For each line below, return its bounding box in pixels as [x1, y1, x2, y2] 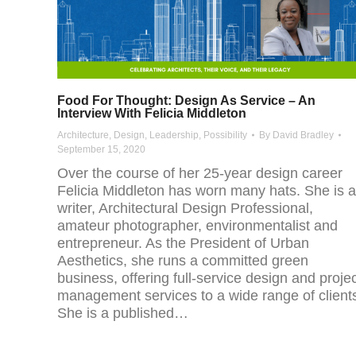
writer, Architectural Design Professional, [57, 200, 313, 217]
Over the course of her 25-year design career [57, 165, 342, 182]
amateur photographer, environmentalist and [57, 218, 338, 234]
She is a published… [57, 305, 188, 322]
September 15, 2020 [57, 144, 145, 156]
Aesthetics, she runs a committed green [57, 253, 308, 269]
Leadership [149, 130, 199, 141]
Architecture [57, 130, 109, 141]
